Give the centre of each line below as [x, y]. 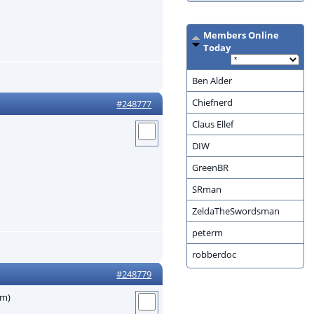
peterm [207, 233]
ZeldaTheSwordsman [235, 211]
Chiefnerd [212, 103]
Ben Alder [212, 81]
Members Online [241, 35]
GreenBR [210, 168]
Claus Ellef [212, 124]
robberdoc [214, 255]
